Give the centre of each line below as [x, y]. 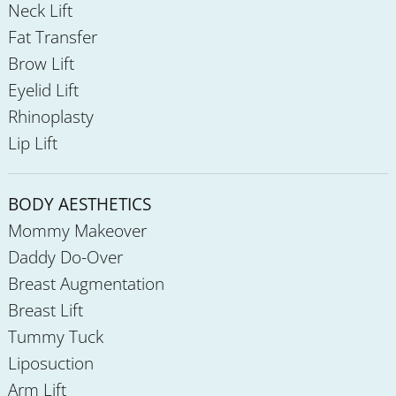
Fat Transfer [53, 37]
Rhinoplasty [51, 117]
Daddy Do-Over [66, 257]
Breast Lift [46, 310]
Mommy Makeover [78, 231]
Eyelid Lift [44, 90]
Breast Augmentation [87, 284]
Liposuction [51, 363]
